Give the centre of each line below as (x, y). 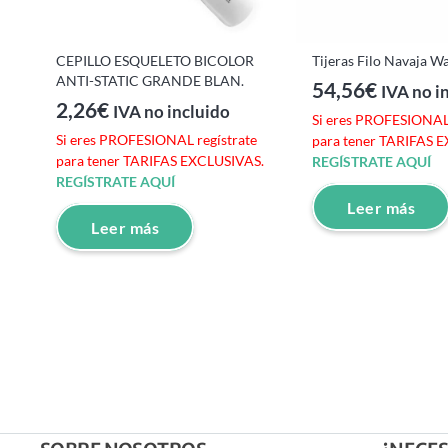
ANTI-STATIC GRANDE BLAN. (150, 80)
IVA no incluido (171, 112)
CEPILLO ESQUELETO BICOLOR (155, 60)
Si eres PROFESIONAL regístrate (156, 140)
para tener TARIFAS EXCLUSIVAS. (160, 161)
